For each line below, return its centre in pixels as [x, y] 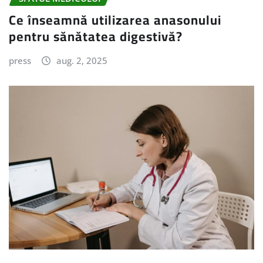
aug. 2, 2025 [82, 60]
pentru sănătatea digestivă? [96, 36]
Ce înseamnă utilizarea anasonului [115, 20]
